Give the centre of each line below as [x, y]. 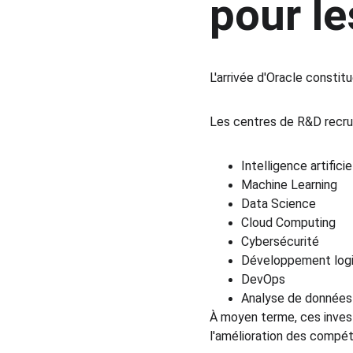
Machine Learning [289, 185]
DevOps [263, 279]
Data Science [278, 204]
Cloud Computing [288, 223]
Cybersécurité [280, 242]
